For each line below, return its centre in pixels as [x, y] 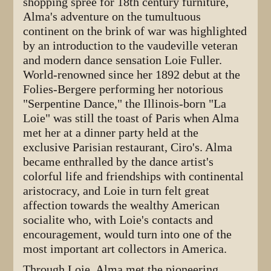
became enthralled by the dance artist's [119, 162]
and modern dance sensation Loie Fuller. [123, 60]
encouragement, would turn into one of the [128, 235]
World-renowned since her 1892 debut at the [132, 75]
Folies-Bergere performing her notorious [123, 90]
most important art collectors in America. [125, 249]
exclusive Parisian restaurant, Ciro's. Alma [128, 148]
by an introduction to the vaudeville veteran [131, 46]
